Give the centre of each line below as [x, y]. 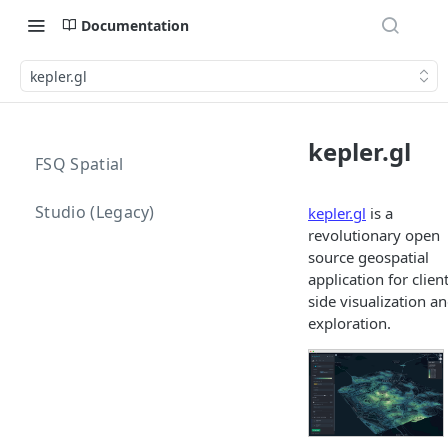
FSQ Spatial [79, 164]
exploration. [349, 323]
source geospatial [368, 257]
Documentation [135, 25]
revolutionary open [374, 235]
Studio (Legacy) [95, 212]
